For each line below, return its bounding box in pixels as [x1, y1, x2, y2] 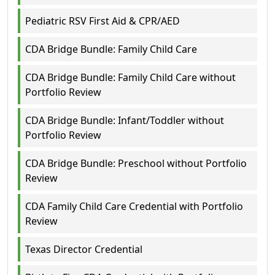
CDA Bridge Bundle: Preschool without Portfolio [25, 156, 247, 170]
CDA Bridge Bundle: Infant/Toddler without [25, 113, 224, 127]
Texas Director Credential [25, 242, 142, 256]
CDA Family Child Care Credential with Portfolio [25, 199, 243, 213]
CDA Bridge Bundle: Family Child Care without [25, 70, 236, 84]
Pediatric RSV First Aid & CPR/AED [25, 14, 180, 28]
